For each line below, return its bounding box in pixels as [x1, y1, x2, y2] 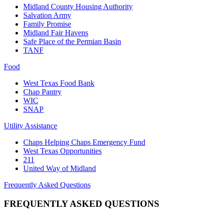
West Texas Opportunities [23, 147, 102, 155]
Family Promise [23, 20, 71, 29]
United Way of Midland [23, 164, 96, 173]
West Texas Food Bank [23, 79, 94, 88]
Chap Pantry [23, 88, 62, 96]
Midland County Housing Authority [23, 2, 133, 11]
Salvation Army [23, 11, 71, 20]
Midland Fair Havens [23, 29, 88, 37]
